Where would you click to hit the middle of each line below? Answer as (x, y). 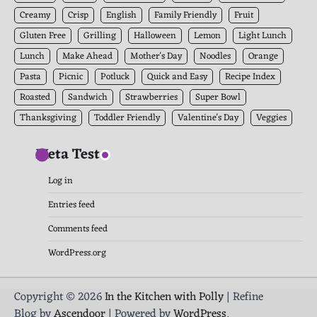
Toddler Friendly (127, 117)
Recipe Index (250, 76)
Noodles (215, 56)
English (121, 15)
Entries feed (71, 204)
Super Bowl (218, 97)
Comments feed (78, 229)
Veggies (271, 117)
